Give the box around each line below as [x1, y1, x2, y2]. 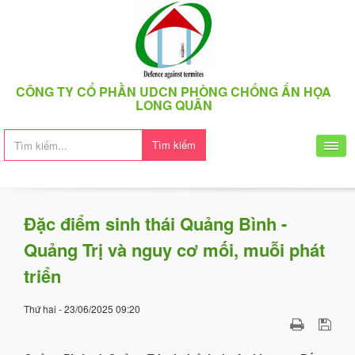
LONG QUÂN [135, 96, 212, 114]
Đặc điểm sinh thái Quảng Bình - [24, 211, 287, 236]
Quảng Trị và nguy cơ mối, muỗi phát [24, 237, 325, 262]
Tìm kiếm [152, 137, 196, 152]
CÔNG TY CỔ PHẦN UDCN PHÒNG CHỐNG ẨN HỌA [16, 82, 331, 101]
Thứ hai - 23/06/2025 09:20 [24, 302, 140, 315]
